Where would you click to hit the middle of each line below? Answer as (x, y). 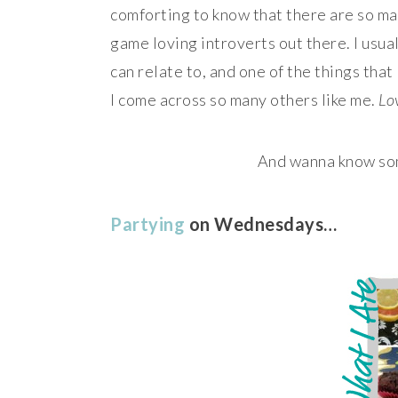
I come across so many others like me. (243, 99)
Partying (147, 224)
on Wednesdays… (261, 224)
